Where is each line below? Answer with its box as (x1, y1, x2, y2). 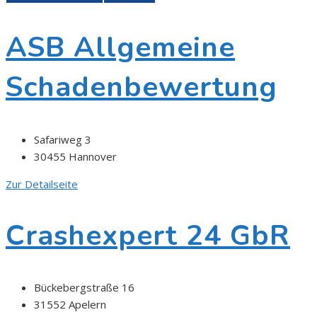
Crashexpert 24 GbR (6, 216, 290, 255)
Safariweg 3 (34, 132, 91, 146)
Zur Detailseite (6, 176, 78, 191)
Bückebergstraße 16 (34, 280, 134, 294)
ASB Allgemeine (6, 28, 235, 67)
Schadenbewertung (6, 68, 277, 107)
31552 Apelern (34, 297, 106, 311)
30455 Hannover (34, 149, 117, 163)
